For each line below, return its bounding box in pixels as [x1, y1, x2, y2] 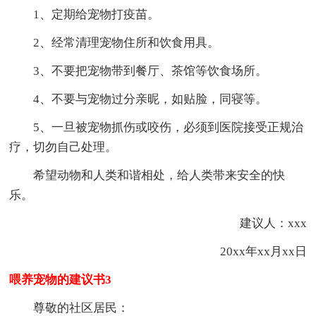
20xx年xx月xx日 [195, 244, 307, 258]
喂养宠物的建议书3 [9, 272, 112, 286]
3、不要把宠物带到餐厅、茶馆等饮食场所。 [33, 63, 268, 78]
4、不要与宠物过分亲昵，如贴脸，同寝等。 [33, 92, 268, 106]
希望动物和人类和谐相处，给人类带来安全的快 [33, 168, 286, 182]
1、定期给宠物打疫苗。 [33, 7, 160, 21]
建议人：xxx [215, 216, 307, 230]
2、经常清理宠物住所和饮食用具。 [33, 35, 220, 49]
